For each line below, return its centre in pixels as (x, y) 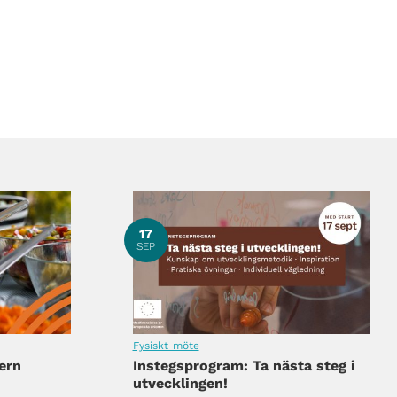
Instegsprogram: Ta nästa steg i (244, 366)
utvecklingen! (180, 384)
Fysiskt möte (166, 346)
